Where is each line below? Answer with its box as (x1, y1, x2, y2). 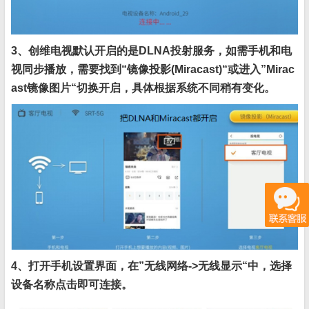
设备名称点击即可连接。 (11, 279, 132, 291)
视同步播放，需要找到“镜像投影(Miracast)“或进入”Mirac (11, 63, 295, 75)
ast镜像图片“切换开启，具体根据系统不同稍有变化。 (11, 81, 275, 94)
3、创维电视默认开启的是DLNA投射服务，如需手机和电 (11, 44, 292, 57)
